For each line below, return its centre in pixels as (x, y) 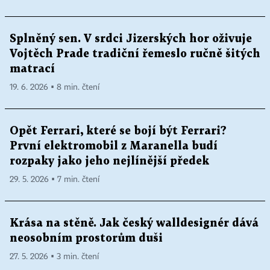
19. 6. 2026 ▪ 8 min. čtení (55, 87)
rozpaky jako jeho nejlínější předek (109, 161)
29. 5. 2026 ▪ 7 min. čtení (55, 179)
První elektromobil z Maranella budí (114, 146)
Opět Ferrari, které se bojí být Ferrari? (118, 131)
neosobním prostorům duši (86, 238)
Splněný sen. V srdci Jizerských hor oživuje (131, 39)
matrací (32, 69)
